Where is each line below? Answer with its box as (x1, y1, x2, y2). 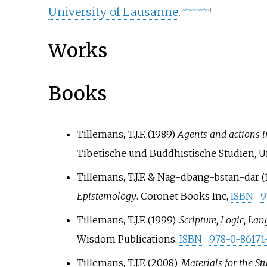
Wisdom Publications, (76, 233, 179, 246)
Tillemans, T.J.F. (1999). (76, 214, 179, 226)
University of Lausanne (48, 4, 178, 19)
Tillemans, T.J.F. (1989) (76, 128, 178, 141)
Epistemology (76, 190, 136, 203)
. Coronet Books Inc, (136, 190, 231, 203)
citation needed (182, 7, 209, 13)
